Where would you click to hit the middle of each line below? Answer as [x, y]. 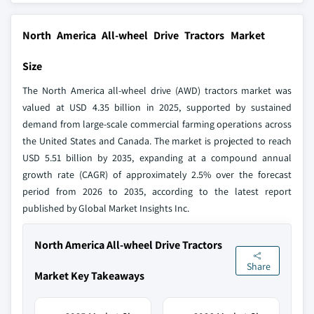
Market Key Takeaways [89, 276]
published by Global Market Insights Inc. [106, 208]
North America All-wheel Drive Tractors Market [144, 35]
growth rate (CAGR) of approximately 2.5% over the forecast [157, 175]
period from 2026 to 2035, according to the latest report [157, 191]
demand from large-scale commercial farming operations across [157, 124]
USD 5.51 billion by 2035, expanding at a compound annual [157, 158]
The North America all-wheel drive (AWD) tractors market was [157, 90]
